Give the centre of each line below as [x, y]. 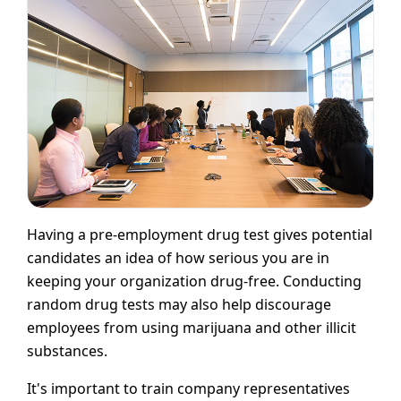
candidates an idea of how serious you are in [178, 258]
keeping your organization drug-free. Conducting [194, 282]
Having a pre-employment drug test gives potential [200, 235]
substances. [67, 351]
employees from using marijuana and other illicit [192, 328]
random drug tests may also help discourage [179, 305]
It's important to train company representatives [188, 389]
